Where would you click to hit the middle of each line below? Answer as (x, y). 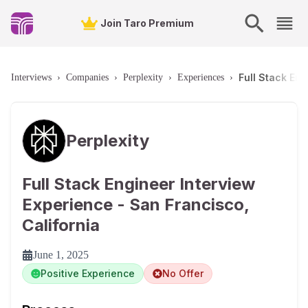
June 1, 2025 (61, 255)
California (61, 225)
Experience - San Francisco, (135, 205)
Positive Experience (88, 273)
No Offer (183, 273)
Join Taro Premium (147, 23)
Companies (87, 77)
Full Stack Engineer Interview (139, 184)
